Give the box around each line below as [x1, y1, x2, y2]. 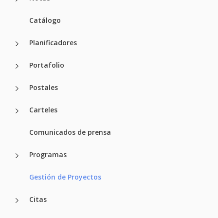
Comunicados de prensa [29, 127, 111, 137]
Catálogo [29, 15, 61, 25]
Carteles [29, 105, 57, 114]
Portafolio [29, 60, 64, 70]
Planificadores [29, 37, 77, 47]
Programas [29, 149, 67, 159]
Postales [29, 82, 58, 92]
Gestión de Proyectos [29, 172, 101, 182]
